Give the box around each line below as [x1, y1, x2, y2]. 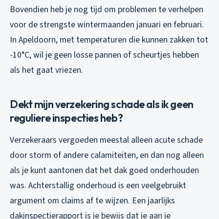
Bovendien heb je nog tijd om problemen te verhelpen [10, 3, 203, 16]
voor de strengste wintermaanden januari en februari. [10, 18, 204, 31]
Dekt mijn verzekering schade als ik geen [10, 97, 194, 111]
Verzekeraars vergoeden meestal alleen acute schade [10, 133, 203, 146]
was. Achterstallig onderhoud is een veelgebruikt [10, 179, 186, 192]
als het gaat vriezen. [10, 64, 83, 76]
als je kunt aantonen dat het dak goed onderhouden [10, 164, 199, 176]
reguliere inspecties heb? [10, 110, 123, 125]
